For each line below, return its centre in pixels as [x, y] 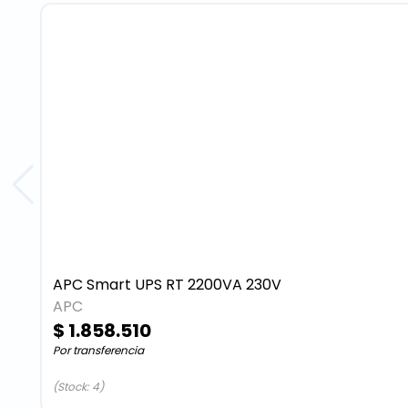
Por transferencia [98, 350]
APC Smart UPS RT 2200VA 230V [167, 284]
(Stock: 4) [78, 386]
